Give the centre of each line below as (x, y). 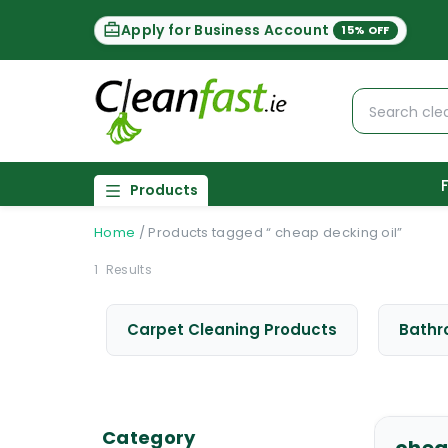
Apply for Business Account (225, 29)
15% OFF (365, 29)
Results (127, 269)
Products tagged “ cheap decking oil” (275, 232)
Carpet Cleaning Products (232, 329)
